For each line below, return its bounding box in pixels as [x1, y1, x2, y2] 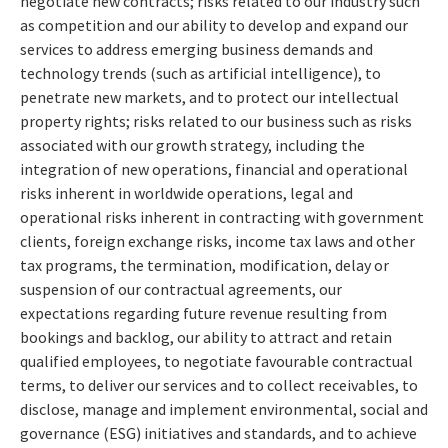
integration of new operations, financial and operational [20, 159, 408, 180]
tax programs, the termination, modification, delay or [20, 255, 389, 276]
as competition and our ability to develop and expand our [20, 15, 408, 36]
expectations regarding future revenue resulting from [20, 303, 387, 324]
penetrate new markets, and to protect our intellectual [20, 87, 399, 108]
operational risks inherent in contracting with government [20, 207, 424, 228]
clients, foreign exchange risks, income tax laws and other [20, 231, 415, 252]
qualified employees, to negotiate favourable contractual [20, 351, 413, 372]
